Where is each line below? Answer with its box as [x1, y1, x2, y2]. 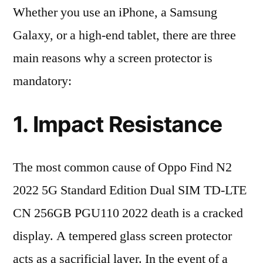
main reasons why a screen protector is [13, 50, 213, 66]
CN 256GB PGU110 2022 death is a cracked [13, 205, 243, 221]
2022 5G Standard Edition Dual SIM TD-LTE [13, 182, 247, 198]
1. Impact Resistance [13, 111, 222, 137]
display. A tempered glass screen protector [13, 228, 232, 244]
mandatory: [13, 73, 72, 89]
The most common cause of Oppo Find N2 [13, 159, 232, 176]
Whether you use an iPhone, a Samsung [13, 4, 217, 21]
